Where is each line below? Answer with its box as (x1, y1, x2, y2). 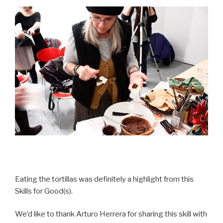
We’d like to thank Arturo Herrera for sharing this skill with (15, 210, 207, 219)
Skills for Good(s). (15, 186, 73, 196)
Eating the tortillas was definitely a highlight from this (15, 174, 194, 184)
